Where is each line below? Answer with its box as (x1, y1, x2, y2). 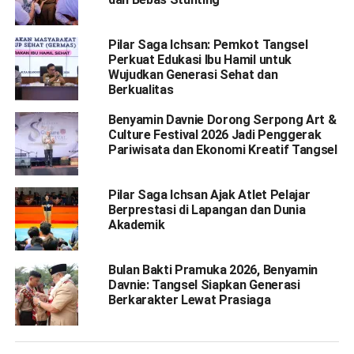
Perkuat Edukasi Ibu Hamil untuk (107, 51, 292, 67)
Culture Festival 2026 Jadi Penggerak (107, 126, 322, 142)
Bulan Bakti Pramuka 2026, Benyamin (107, 262, 318, 277)
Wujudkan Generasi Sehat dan (107, 66, 278, 82)
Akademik (107, 217, 165, 232)
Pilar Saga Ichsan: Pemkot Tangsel (107, 36, 308, 52)
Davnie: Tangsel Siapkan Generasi (107, 277, 300, 292)
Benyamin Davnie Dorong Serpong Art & (107, 111, 337, 127)
